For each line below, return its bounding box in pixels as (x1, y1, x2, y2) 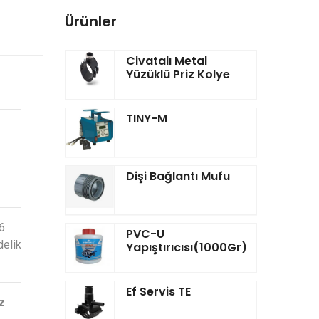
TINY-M (126, 110, 167, 127)
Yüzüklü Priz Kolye (126, 66, 230, 83)
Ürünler (65, 11, 117, 31)
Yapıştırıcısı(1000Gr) (126, 239, 247, 256)
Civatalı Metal (126, 53, 207, 69)
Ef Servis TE (126, 283, 191, 300)
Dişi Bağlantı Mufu (126, 168, 230, 184)
